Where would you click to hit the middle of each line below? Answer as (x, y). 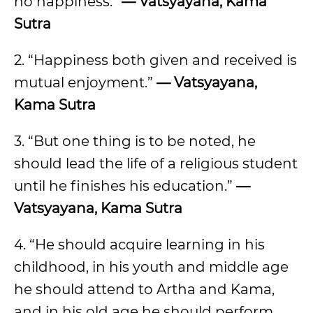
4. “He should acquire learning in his (139, 245)
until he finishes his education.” (125, 186)
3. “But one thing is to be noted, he (135, 141)
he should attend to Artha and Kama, (144, 289)
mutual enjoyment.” (85, 82)
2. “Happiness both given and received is (155, 60)
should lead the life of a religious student (156, 163)
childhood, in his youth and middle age (151, 267)
